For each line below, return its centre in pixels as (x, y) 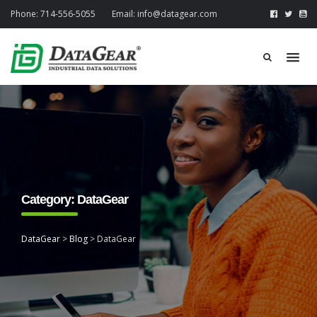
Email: (123, 14)
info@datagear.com (177, 14)
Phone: (24, 14)
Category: (49, 200)
